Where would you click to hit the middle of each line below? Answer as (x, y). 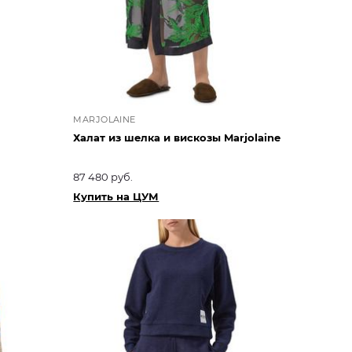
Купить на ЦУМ (116, 196)
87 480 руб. (103, 176)
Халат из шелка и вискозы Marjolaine (177, 137)
